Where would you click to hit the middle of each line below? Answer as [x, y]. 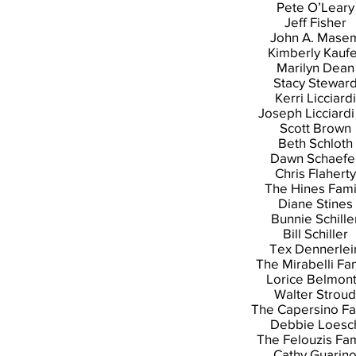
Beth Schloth [315, 143]
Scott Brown [315, 128]
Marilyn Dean [315, 67]
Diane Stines [315, 203]
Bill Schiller [315, 233]
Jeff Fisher [315, 22]
